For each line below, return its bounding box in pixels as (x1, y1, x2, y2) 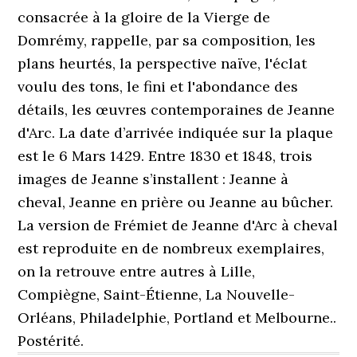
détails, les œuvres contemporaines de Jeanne (18, 100, 335, 119)
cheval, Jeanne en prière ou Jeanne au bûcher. (18, 193, 334, 211)
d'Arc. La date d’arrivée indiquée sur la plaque (18, 124, 334, 142)
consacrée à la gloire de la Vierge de (18, 8, 271, 26)
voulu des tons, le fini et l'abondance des (18, 77, 299, 96)
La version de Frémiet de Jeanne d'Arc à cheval (18, 216, 339, 234)
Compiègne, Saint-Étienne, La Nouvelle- (18, 285, 296, 304)
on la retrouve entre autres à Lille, (18, 262, 256, 280)
